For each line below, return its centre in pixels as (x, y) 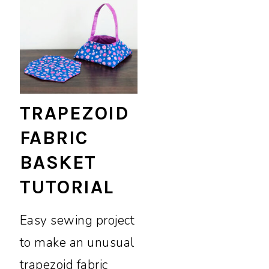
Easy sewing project (77, 220)
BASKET (58, 162)
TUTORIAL (67, 187)
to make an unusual (77, 242)
